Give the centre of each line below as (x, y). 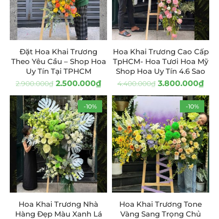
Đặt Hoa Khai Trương (58, 52)
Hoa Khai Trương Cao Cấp (161, 52)
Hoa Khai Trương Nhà (58, 204)
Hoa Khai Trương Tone (161, 204)
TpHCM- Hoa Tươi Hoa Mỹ (161, 61)
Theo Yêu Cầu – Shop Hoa (58, 61)
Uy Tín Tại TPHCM (58, 71)
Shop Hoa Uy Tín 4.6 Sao (161, 71)
